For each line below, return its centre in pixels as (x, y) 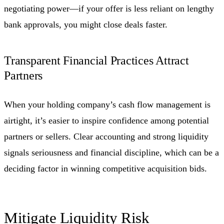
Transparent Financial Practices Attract (96, 60)
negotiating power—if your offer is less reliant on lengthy (109, 8)
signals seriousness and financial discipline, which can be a (111, 152)
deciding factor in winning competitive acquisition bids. (105, 168)
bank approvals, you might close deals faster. (86, 24)
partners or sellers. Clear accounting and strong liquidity (106, 136)
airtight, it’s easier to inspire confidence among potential (106, 120)
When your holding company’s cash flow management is (107, 104)
